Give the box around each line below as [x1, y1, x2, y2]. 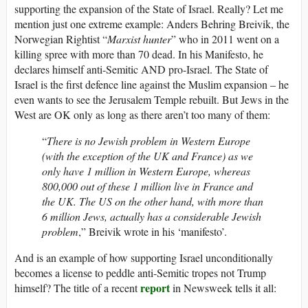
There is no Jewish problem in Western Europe [47, 133, 250, 148]
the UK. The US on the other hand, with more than [42, 194, 263, 209]
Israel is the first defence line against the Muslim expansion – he [14, 77, 289, 92]
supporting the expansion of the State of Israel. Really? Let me [14, 1, 283, 16]
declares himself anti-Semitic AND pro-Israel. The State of [14, 62, 268, 77]
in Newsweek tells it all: [170, 280, 276, 296]
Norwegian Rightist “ [14, 32, 107, 47]
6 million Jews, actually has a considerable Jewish [42, 209, 261, 224]
